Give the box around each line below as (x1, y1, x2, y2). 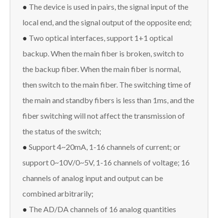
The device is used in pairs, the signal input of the (29, 1, 188, 11)
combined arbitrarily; (22, 188, 95, 198)
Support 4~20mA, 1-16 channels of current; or (29, 142, 181, 151)
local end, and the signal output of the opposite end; (22, 17, 193, 27)
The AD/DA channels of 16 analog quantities (29, 204, 176, 214)
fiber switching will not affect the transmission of (22, 110, 185, 120)
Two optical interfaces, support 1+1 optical (29, 33, 173, 42)
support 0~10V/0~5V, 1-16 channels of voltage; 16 (22, 157, 190, 167)
